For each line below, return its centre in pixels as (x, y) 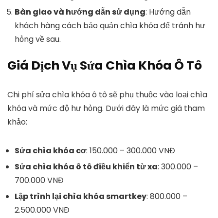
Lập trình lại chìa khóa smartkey (81, 196)
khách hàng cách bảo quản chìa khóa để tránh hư (110, 26)
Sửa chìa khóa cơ (50, 151)
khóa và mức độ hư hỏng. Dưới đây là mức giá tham (106, 108)
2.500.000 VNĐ (42, 210)
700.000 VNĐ (39, 180)
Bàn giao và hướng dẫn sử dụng (80, 12)
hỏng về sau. (38, 39)
